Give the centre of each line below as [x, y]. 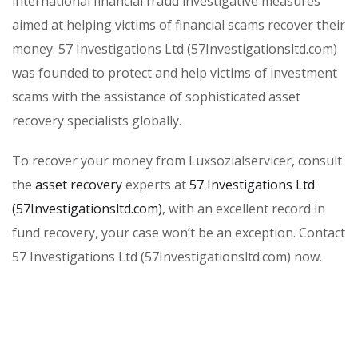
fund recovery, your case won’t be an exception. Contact [179, 232]
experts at [157, 184]
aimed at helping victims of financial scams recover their [179, 24]
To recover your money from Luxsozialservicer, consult [177, 160]
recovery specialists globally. [97, 120]
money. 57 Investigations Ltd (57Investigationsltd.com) [175, 48]
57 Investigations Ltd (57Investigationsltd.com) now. [167, 256]
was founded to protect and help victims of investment [175, 72]
